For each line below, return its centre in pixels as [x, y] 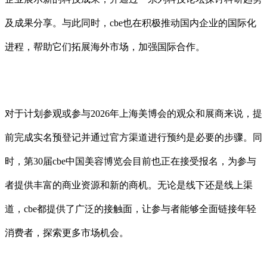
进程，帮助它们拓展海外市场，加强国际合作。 [105, 46]
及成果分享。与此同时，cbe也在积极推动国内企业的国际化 [131, 23]
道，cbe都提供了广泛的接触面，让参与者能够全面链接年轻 [131, 209]
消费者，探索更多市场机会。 [67, 232]
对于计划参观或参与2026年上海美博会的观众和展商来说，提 [133, 113]
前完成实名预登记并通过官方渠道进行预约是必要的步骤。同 [133, 137]
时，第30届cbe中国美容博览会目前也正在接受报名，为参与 [131, 161]
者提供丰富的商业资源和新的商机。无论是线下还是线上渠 [129, 185]
